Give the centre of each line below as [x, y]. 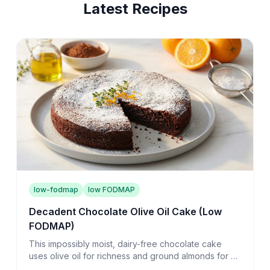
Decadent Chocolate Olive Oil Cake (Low [125, 212]
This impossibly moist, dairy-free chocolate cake [125, 244]
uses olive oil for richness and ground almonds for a [132, 256]
